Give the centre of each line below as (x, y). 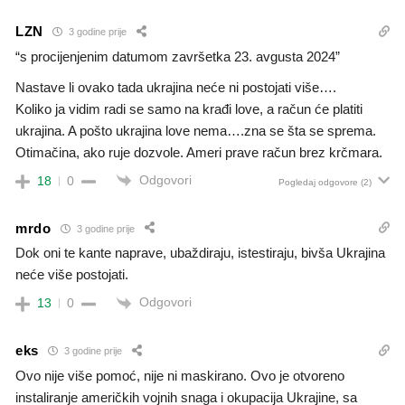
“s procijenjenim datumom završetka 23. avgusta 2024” (178, 56)
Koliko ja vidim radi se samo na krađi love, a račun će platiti (189, 108)
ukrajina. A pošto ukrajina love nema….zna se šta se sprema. (196, 130)
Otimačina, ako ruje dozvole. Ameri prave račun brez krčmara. (199, 152)
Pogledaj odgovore (318, 183)
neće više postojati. (72, 275)
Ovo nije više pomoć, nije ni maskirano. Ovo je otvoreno (180, 375)
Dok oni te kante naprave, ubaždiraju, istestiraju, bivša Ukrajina (200, 253)
